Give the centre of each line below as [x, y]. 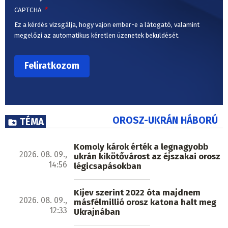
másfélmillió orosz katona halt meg [145, 203]
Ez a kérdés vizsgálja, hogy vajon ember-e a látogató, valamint [107, 24]
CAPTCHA [28, 10]
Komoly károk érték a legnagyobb [141, 147]
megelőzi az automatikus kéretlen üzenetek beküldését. [97, 35]
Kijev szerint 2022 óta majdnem [137, 193]
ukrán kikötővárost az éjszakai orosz [147, 157]
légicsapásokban [108, 166]
